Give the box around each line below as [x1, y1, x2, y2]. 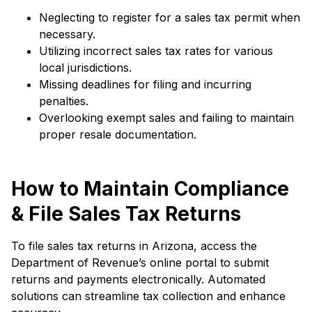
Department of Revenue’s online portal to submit [11, 256, 269, 270]
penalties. [39, 94, 88, 108]
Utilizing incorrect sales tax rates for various [39, 44, 273, 58]
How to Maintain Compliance [11, 177, 289, 201]
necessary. [39, 27, 95, 41]
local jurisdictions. [39, 61, 132, 75]
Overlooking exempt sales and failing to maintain [39, 111, 294, 125]
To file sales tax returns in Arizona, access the [11, 239, 257, 253]
